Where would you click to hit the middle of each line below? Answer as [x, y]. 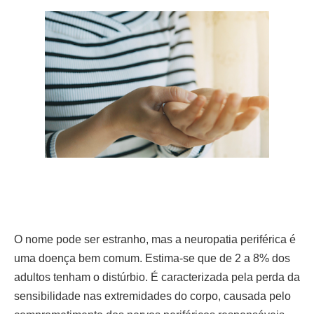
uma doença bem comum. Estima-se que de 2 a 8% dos [152, 259]
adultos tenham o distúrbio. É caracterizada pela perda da [157, 278]
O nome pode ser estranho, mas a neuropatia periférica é [155, 240]
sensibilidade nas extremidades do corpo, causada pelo [152, 296]
